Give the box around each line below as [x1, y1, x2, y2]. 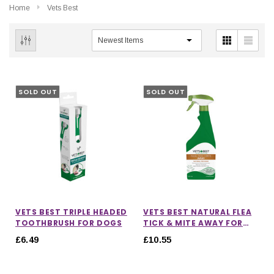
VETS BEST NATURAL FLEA [143, 207, 252, 218]
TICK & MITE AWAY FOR [143, 218, 243, 229]
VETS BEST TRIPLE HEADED [15, 207, 127, 218]
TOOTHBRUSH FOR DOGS [15, 218, 122, 229]
